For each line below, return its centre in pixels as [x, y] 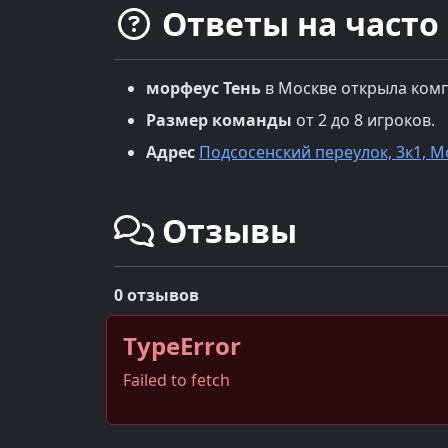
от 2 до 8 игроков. [363, 119]
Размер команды [219, 119]
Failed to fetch [176, 379]
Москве [307, 87]
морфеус [182, 87]
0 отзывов [156, 294]
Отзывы [225, 230]
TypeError [182, 345]
